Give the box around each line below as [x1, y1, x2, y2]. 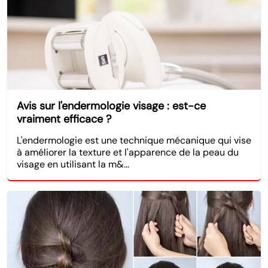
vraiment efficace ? [17, 111, 111, 126]
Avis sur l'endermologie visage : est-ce [17, 98, 206, 113]
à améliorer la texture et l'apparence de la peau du [17, 145, 239, 159]
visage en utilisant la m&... [17, 157, 129, 170]
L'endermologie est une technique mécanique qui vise [17, 133, 251, 147]
